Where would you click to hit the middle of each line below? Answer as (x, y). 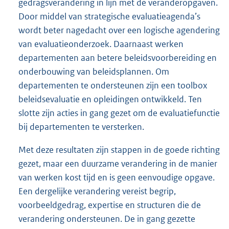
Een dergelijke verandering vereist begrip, (97, 191)
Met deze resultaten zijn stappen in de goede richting (119, 150)
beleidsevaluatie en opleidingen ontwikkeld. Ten (110, 99)
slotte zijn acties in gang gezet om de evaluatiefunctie (119, 113)
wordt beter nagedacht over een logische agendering (119, 30)
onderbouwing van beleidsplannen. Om (94, 72)
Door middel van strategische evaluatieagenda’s (109, 17)
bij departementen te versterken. (81, 127)
